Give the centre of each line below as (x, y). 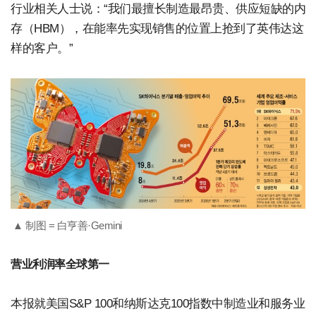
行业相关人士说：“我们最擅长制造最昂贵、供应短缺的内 (158, 8)
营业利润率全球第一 (60, 264)
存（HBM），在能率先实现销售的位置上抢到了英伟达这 (157, 28)
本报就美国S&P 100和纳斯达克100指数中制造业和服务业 (158, 303)
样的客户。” (42, 48)
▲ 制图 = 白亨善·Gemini (67, 225)
